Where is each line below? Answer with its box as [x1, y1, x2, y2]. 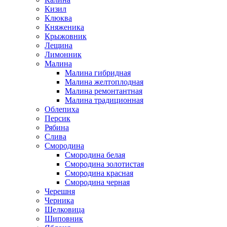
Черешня [45, 187, 75, 196]
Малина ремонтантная [65, 87, 142, 95]
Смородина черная [65, 178, 130, 186]
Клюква [45, 14, 72, 22]
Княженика [45, 23, 84, 31]
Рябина [45, 123, 69, 132]
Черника [45, 196, 74, 205]
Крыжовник [45, 32, 87, 41]
